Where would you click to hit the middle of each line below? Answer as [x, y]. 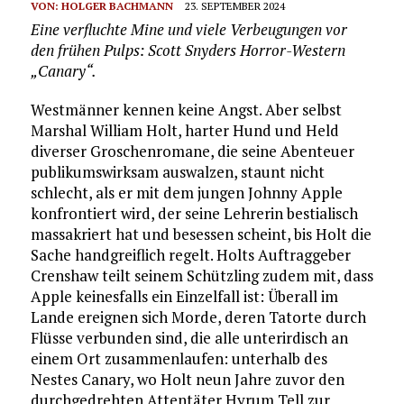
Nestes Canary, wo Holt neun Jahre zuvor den [187, 379]
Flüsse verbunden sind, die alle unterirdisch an [189, 337]
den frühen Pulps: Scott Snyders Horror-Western [188, 50]
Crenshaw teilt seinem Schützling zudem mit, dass [202, 275]
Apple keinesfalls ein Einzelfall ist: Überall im [184, 296]
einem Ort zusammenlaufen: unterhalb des [179, 358]
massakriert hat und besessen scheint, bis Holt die [201, 234]
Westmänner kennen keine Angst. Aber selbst [186, 109]
